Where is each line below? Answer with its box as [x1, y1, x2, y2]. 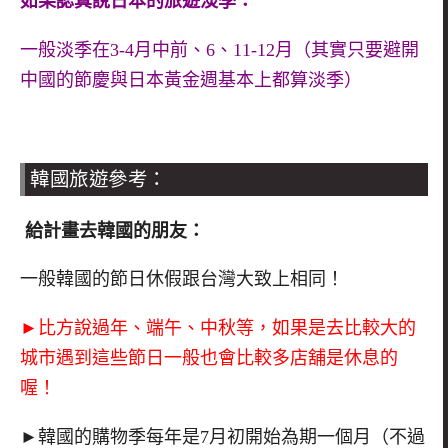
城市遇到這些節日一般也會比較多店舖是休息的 [20, 348, 398, 369]
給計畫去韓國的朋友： [20, 220, 205, 241]
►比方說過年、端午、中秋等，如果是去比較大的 [20, 318, 416, 339]
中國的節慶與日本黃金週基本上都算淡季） [20, 70, 362, 91]
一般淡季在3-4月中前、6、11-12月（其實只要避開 [20, 40, 419, 61]
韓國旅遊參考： [30, 168, 167, 190]
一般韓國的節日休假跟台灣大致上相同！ [20, 269, 344, 290]
